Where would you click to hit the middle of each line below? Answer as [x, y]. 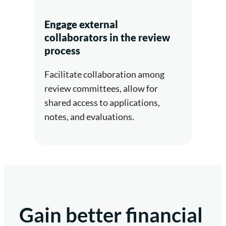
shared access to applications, [102, 102]
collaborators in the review [107, 37]
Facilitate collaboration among [104, 74]
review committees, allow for [101, 88]
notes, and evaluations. [89, 116]
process [62, 50]
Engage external [81, 24]
